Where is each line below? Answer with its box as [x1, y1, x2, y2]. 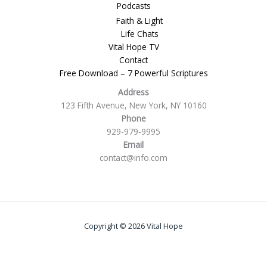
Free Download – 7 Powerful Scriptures [59, 67, 208, 79]
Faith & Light [116, 15, 163, 26]
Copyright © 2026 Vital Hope [84, 221, 183, 232]
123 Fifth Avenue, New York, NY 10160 [60, 100, 207, 111]
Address [118, 86, 149, 98]
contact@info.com [100, 152, 167, 163]
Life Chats [120, 28, 159, 39]
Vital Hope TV [108, 41, 159, 52]
